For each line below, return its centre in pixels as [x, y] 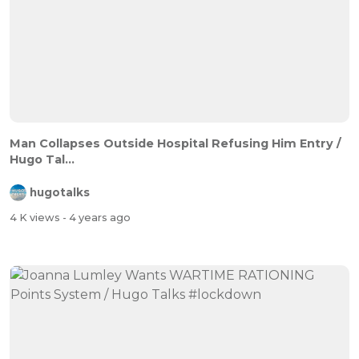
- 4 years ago [97, 218]
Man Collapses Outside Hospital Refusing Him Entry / [175, 143]
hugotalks [60, 193]
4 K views [36, 218]
